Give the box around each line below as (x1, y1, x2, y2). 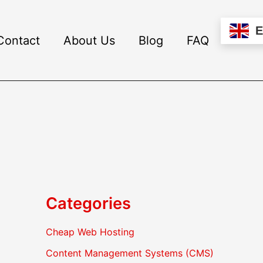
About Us (63, 33, 115, 48)
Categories (46, 194, 131, 213)
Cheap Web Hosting (46, 226, 134, 238)
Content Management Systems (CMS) (46, 247, 214, 259)
